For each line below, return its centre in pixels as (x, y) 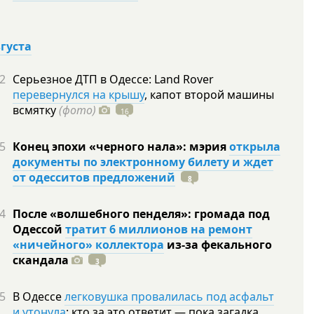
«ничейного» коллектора (88, 245)
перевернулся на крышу (78, 95)
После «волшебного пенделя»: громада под (141, 214)
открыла (255, 146)
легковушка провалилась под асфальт (169, 296)
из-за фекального (218, 245)
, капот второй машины (209, 95)
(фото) (77, 110)
